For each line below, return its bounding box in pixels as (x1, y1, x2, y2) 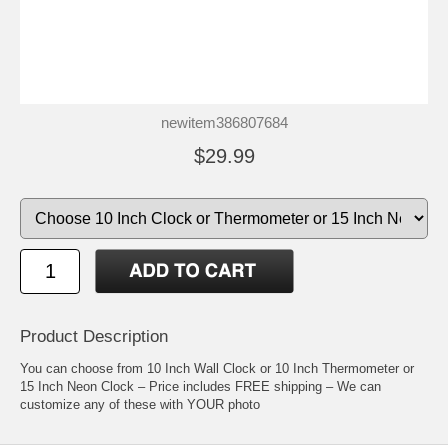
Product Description (20, 326, 168, 346)
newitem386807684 (160, 113, 288, 131)
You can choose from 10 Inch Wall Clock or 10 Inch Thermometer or (20, 360, 414, 376)
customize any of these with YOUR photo (20, 396, 260, 412)
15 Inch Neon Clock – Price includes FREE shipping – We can (20, 378, 381, 394)
